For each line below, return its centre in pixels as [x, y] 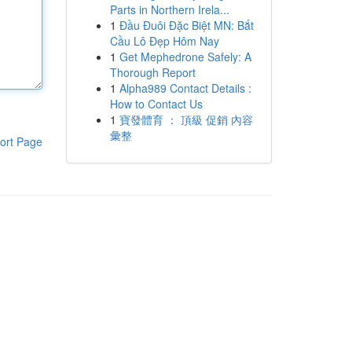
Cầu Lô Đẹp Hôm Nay [164, 41]
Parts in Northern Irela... [169, 9]
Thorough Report [152, 72]
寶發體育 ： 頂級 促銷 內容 [186, 119]
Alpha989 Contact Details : [185, 88]
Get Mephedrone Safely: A [185, 57]
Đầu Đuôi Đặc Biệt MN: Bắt [186, 25]
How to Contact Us [156, 104]
